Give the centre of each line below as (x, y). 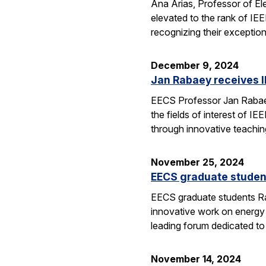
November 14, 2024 (196, 259)
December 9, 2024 (195, 66)
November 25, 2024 (197, 162)
